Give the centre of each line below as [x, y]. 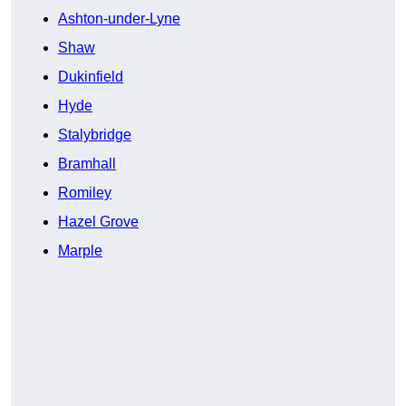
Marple [80, 251]
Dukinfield [91, 77]
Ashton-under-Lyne [119, 19]
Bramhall [87, 164]
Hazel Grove [98, 222]
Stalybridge [95, 135]
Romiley [85, 193]
